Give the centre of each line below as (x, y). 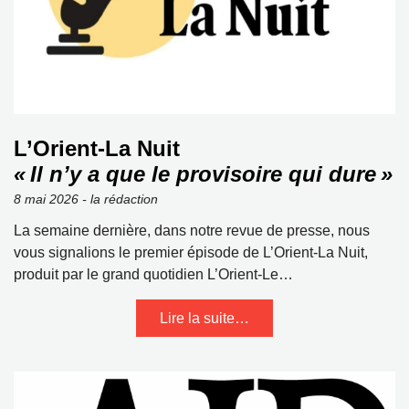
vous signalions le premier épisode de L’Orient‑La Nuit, (191, 252)
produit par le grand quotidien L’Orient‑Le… (153, 274)
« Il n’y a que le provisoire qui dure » (203, 174)
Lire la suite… (204, 318)
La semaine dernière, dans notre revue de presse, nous (192, 231)
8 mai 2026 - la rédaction (86, 199)
